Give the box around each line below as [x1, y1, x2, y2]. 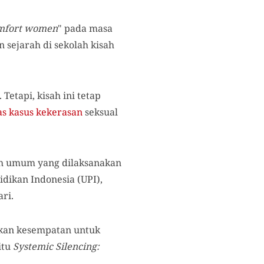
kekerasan [36, 105, 82, 119]
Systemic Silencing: [13, 240, 100, 253]
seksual [82, 105, 118, 119]
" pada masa [58, 22, 113, 35]
